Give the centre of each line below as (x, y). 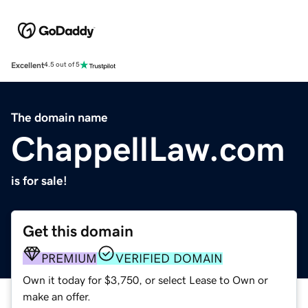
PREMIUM (69, 258)
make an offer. (57, 296)
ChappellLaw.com (148, 149)
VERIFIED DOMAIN (169, 258)
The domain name (59, 117)
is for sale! (39, 180)
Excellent (27, 65)
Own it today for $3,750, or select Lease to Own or (145, 279)
